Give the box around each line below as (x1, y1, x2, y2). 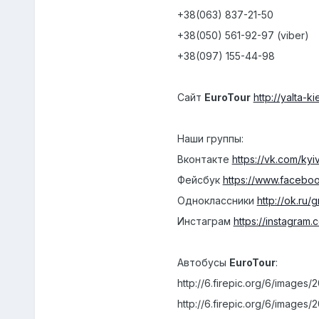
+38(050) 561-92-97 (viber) (177, 29, 309, 42)
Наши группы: (177, 132, 244, 145)
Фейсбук (177, 174, 223, 187)
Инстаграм (177, 215, 234, 228)
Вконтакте (177, 153, 232, 166)
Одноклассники (177, 194, 257, 207)
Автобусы (177, 256, 229, 269)
